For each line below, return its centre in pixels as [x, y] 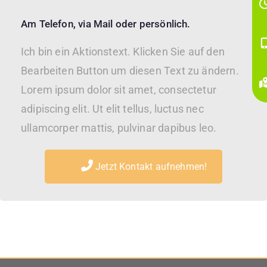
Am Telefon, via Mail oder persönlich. [106, 24]
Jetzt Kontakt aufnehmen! [150, 167]
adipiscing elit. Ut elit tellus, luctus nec [112, 109]
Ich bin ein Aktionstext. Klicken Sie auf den [123, 52]
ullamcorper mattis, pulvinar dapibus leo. [119, 128]
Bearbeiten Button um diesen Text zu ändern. [130, 71]
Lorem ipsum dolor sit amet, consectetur [119, 90]
